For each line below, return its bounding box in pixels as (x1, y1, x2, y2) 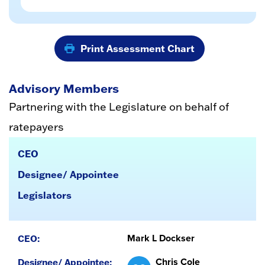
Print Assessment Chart (80, 41, 195, 54)
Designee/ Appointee (18, 167, 119, 180)
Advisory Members (9, 80, 119, 96)
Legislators (18, 188, 72, 201)
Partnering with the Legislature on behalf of (9, 99, 229, 114)
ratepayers (9, 119, 64, 134)
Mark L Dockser (127, 231, 195, 245)
